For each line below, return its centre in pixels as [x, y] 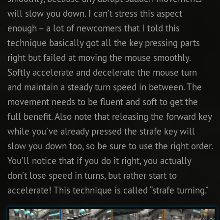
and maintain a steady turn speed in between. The [105, 87]
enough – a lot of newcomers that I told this [94, 28]
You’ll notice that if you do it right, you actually [99, 161]
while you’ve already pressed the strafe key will [101, 131]
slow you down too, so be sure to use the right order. [110, 146]
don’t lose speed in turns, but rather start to [92, 176]
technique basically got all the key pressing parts [104, 43]
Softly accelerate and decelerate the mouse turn [102, 72]
